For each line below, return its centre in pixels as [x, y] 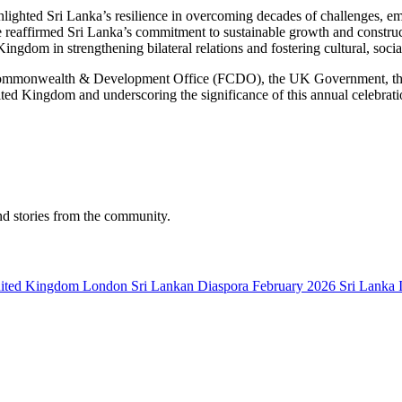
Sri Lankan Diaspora [192, 286]
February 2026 [296, 286]
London [107, 286]
